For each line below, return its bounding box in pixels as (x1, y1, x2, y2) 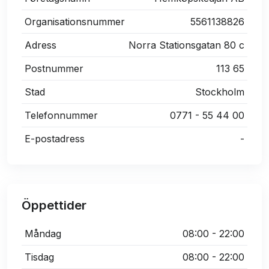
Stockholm (195, 86, 244, 98)
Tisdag (25, 251, 54, 264)
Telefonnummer (25, 109, 98, 122)
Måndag (25, 228, 61, 240)
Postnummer (25, 62, 83, 75)
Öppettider (22, 198, 86, 213)
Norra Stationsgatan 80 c (128, 39, 244, 52)
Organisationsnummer (25, 16, 125, 28)
